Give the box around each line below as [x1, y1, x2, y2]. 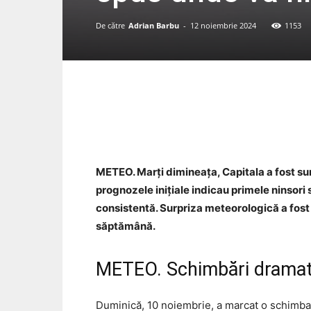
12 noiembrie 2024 [190, 20, 256, 31]
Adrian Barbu [128, 20, 179, 31]
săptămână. [96, 219, 155, 233]
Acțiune [276, 119, 305, 130]
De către [96, 20, 125, 31]
